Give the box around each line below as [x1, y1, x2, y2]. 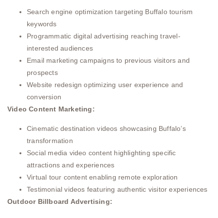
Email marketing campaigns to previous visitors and [27, 56, 190, 65]
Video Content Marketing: [7, 105, 95, 113]
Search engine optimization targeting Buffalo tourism [27, 8, 193, 16]
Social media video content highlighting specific [27, 148, 176, 157]
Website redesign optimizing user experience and [27, 81, 183, 89]
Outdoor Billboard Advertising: [7, 197, 112, 205]
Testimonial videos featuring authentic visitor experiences [27, 185, 208, 193]
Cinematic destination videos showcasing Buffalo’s [27, 124, 186, 132]
